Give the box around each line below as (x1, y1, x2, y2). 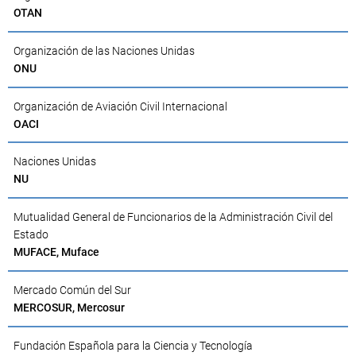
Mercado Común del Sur (14, 283, 131, 296)
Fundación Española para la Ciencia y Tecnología (14, 339, 253, 352)
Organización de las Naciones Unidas (14, 44, 195, 57)
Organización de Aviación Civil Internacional (14, 99, 227, 113)
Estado (14, 228, 48, 242)
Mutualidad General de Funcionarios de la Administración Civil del (14, 211, 333, 224)
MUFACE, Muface (14, 246, 99, 259)
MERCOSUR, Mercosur (14, 300, 125, 314)
